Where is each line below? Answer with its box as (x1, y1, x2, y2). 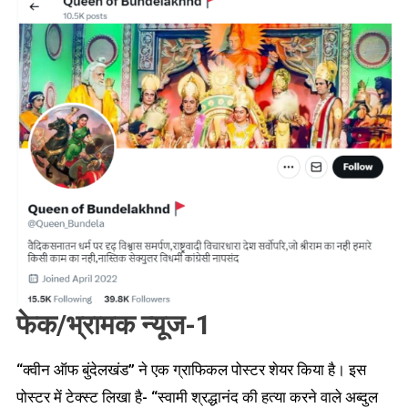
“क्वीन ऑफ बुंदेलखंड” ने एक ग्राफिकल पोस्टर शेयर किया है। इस (15, 360, 366, 379)
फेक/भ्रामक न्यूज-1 (15, 308, 211, 341)
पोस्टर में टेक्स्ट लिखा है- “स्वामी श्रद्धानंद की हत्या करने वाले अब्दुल (15, 387, 378, 406)
